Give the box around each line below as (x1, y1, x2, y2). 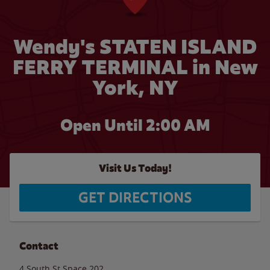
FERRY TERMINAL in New (12, 54, 258, 80)
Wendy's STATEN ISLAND (13, 34, 257, 60)
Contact (19, 239, 58, 253)
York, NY (92, 75, 178, 101)
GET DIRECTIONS (78, 189, 192, 207)
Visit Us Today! (98, 162, 172, 175)
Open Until (60, 115, 146, 136)
